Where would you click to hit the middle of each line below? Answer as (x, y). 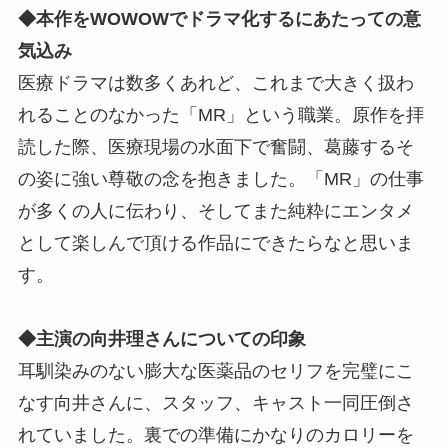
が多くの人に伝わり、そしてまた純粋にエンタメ (215, 211)
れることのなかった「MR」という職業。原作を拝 (220, 115)
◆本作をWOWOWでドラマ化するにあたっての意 (219, 19)
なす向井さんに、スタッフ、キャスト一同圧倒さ (215, 403)
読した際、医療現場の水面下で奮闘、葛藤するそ (215, 147)
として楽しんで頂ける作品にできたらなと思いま (215, 243)
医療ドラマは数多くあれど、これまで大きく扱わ (215, 83)
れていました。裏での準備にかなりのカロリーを (215, 435)
